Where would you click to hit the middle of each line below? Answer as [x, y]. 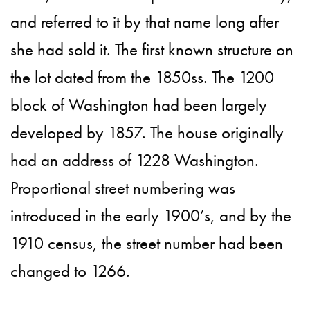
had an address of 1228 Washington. [135, 161]
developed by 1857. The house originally [147, 133]
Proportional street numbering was [123, 188]
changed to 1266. [71, 271]
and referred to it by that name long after [145, 22]
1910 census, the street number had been [147, 244]
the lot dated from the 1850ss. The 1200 [143, 77]
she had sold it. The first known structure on [152, 50]
